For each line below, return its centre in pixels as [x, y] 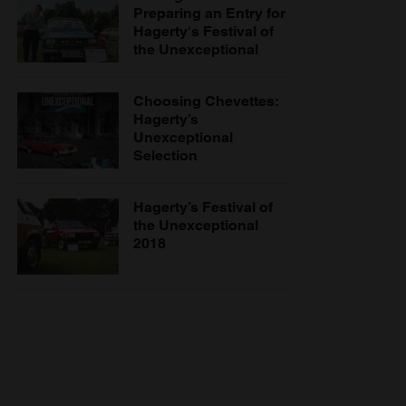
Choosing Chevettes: [206, 101]
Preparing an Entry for [209, 14]
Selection [165, 156]
